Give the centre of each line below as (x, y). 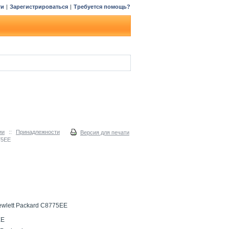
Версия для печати (105, 132)
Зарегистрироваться (39, 7)
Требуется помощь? (102, 7)
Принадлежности (38, 132)
